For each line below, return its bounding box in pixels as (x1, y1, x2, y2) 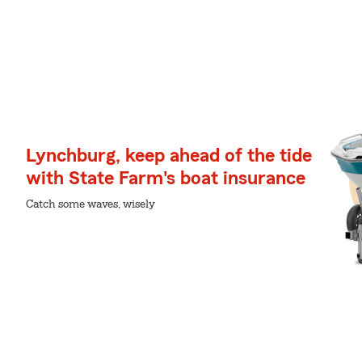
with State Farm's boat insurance (26, 169, 305, 188)
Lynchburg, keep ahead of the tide (26, 146, 312, 166)
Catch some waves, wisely (26, 199, 155, 210)
